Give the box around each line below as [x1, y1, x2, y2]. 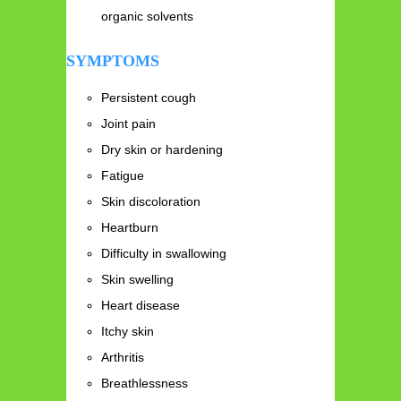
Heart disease [101, 298, 181, 313]
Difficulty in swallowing [101, 246, 227, 261]
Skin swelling [101, 272, 175, 287]
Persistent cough [101, 90, 197, 106]
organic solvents [101, 8, 194, 23]
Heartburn [101, 220, 159, 235]
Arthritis [101, 350, 145, 365]
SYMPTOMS [66, 52, 159, 71]
